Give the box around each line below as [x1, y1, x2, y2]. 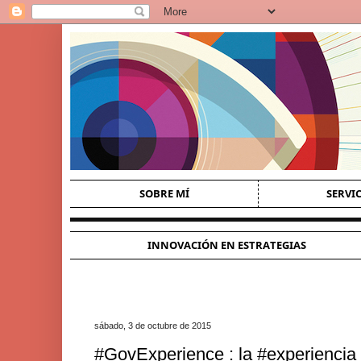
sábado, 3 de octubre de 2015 [94, 321, 211, 330]
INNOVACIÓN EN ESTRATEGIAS [147, 238, 307, 252]
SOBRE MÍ [139, 186, 189, 201]
